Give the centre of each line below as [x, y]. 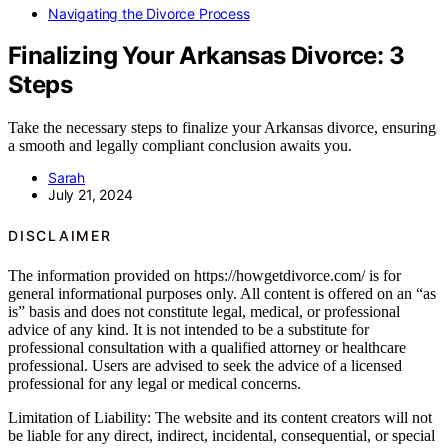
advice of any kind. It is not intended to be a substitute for [188, 330]
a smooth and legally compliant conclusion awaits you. [180, 146]
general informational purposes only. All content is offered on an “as [222, 294]
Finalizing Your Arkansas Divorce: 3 [206, 56]
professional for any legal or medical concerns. [154, 384]
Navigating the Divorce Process [149, 13]
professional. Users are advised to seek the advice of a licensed [205, 366]
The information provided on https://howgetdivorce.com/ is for [204, 276]
